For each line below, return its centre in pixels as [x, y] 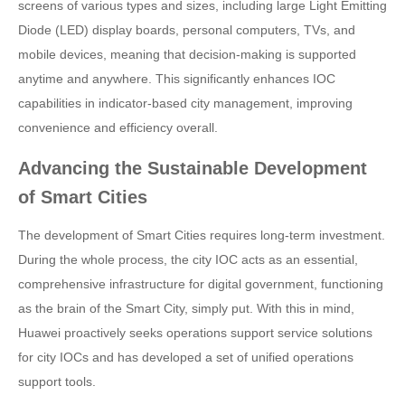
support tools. [57, 381]
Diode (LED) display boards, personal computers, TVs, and [187, 30]
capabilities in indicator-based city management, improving [185, 103]
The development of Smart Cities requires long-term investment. [202, 235]
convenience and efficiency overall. [118, 127]
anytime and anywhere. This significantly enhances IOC [177, 79]
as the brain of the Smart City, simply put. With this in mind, [186, 308]
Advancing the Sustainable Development [193, 168]
